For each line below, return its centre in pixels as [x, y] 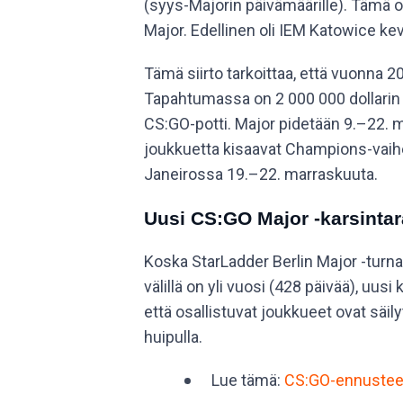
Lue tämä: [248, 380]
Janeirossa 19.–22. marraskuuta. [261, 174]
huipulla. [173, 337]
